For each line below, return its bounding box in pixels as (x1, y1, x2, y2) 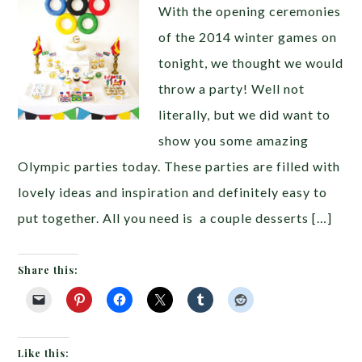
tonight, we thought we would (158, 55, 344, 70)
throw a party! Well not (158, 81, 305, 96)
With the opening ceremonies (158, 3, 342, 19)
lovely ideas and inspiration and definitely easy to (18, 184, 328, 200)
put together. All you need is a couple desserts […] (18, 210, 333, 225)
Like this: (18, 347, 70, 360)
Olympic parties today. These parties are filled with (18, 158, 341, 174)
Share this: (18, 263, 79, 276)
